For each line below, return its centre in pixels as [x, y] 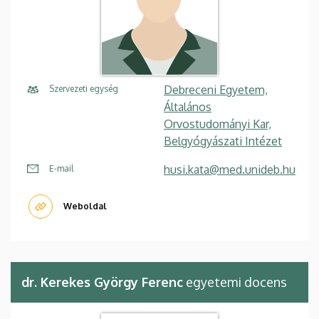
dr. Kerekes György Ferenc [102, 282]
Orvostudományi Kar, [218, 124]
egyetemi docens [235, 282]
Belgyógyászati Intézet [223, 141]
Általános [188, 107]
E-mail [61, 169]
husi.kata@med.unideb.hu [230, 170]
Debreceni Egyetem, [216, 90]
